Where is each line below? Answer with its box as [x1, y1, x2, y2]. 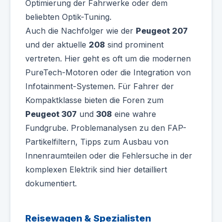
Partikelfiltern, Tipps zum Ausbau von [25, 137, 168, 147]
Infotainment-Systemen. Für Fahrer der [25, 81, 174, 91]
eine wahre [112, 109, 156, 119]
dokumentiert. [25, 178, 77, 188]
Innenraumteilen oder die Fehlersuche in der [25, 151, 192, 161]
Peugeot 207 [136, 26, 188, 36]
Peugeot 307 [25, 109, 77, 119]
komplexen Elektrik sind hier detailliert [25, 165, 167, 174]
